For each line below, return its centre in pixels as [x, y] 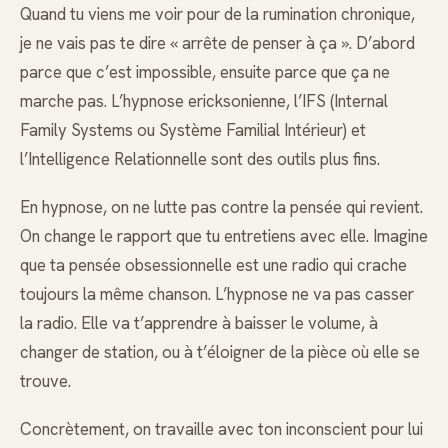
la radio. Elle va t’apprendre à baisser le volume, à [199, 322]
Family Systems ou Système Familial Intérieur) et [193, 129]
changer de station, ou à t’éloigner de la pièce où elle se [220, 351]
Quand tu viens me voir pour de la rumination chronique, [217, 13]
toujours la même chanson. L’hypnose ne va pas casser [217, 293]
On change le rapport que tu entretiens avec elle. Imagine [224, 235]
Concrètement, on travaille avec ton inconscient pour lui [221, 429]
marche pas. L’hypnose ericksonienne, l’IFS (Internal [204, 100]
